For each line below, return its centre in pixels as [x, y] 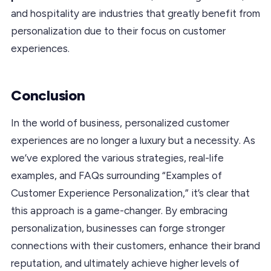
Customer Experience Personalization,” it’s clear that [130, 193]
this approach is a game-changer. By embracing [119, 210]
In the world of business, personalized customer [120, 122]
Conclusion [48, 95]
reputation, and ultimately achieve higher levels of [125, 263]
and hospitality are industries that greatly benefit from [135, 13]
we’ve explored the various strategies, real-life [117, 158]
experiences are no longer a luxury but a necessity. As [133, 140]
